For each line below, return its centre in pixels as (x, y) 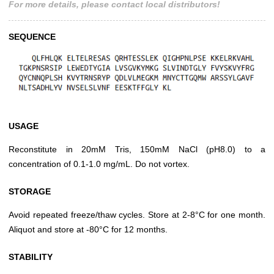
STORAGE (30, 191)
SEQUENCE (32, 37)
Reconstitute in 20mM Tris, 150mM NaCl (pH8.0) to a (137, 149)
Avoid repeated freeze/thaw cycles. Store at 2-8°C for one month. (137, 214)
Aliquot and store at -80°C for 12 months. (88, 229)
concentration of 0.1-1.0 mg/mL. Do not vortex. (99, 164)
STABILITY (31, 257)
